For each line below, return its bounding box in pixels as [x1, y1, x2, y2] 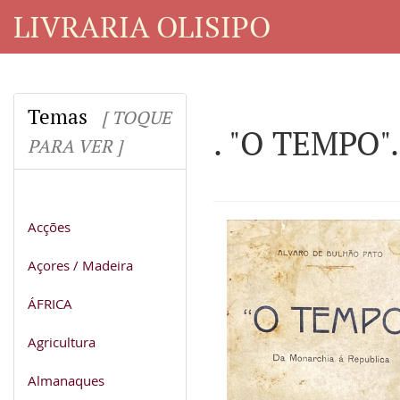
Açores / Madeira [28, 255, 133, 274]
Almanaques [28, 371, 104, 389]
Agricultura [28, 332, 96, 351]
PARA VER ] [28, 133, 122, 158]
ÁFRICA [28, 294, 72, 312]
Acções [28, 217, 71, 236]
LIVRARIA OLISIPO [13, 6, 271, 46]
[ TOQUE [102, 104, 171, 129]
